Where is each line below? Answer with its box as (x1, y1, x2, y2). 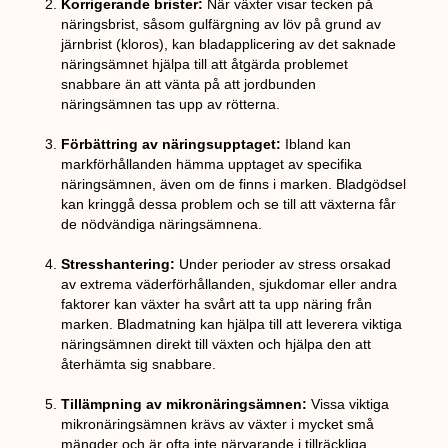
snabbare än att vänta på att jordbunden (61, 76, 317, 93)
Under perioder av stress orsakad (175, 256, 392, 273)
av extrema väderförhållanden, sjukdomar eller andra (61, 276, 398, 293)
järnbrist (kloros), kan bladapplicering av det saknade (61, 36, 397, 53)
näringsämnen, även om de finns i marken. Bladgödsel (61, 176, 407, 193)
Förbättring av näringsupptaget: (61, 136, 282, 153)
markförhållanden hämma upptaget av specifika (61, 156, 363, 173)
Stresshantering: (61, 256, 176, 273)
